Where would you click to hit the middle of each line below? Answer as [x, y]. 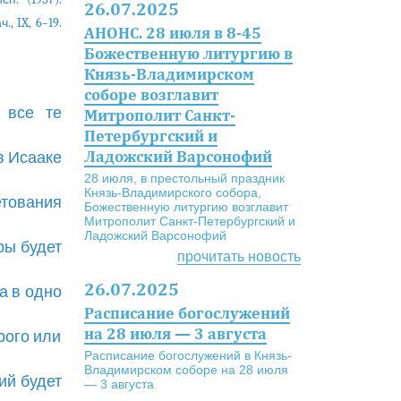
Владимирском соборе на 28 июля [186, 370]
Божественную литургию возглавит [186, 207]
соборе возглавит [151, 94]
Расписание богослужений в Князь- [188, 355]
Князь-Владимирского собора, [172, 192]
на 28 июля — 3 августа [175, 333]
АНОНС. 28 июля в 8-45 [172, 33]
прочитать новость [239, 256]
